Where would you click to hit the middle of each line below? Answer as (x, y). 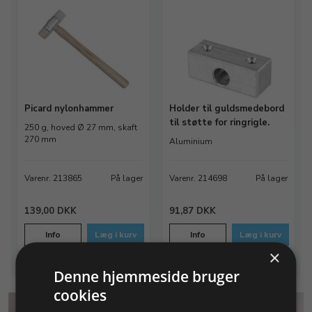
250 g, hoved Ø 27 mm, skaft (81, 127)
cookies (80, 295)
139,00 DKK (50, 211)
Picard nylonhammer (69, 109)
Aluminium (191, 141)
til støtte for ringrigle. (219, 123)
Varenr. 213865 (53, 178)
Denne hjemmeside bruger (147, 276)
